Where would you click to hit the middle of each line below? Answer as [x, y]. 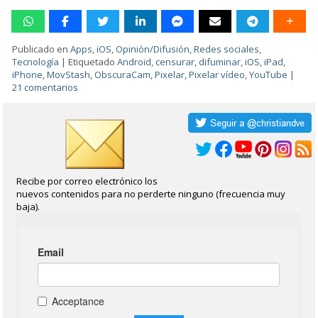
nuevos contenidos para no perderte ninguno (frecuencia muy [151, 194]
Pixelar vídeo [217, 75]
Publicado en [40, 49]
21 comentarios [45, 88]
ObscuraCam [123, 75]
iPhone [28, 75]
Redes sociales [227, 49]
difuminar [220, 62]
